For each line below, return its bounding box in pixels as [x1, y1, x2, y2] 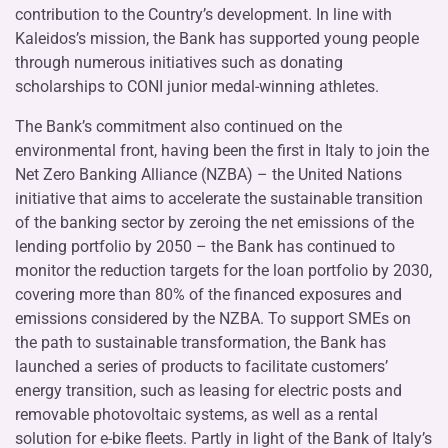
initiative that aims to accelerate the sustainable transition [15, 188, 423, 208]
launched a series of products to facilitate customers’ [15, 356, 388, 376]
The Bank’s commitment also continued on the [15, 116, 342, 136]
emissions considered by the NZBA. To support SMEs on [15, 308, 411, 328]
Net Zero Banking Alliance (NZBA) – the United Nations [15, 164, 402, 184]
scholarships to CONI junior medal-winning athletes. [15, 76, 379, 96]
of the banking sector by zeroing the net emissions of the [15, 212, 414, 232]
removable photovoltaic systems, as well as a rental [15, 404, 378, 424]
